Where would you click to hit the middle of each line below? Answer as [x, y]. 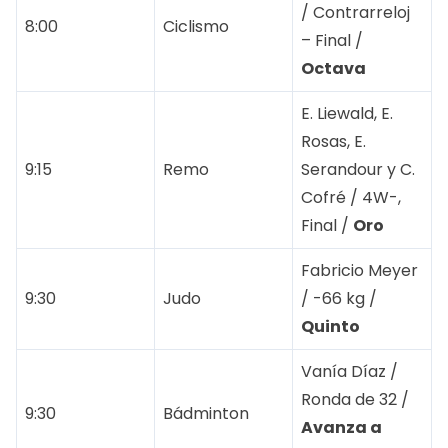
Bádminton [206, 413]
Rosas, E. [333, 141]
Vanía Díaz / [349, 371]
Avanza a [341, 427]
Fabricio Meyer [359, 270]
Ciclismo [196, 26]
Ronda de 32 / [355, 399]
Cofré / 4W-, [351, 197]
